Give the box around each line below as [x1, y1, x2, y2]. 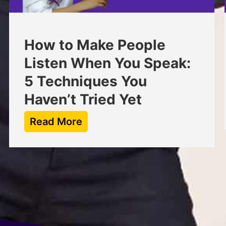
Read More [30, 115, 83, 128]
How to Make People [24, 36, 166, 53]
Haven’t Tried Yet [24, 90, 142, 108]
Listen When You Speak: [24, 54, 191, 72]
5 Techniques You [24, 72, 147, 90]
